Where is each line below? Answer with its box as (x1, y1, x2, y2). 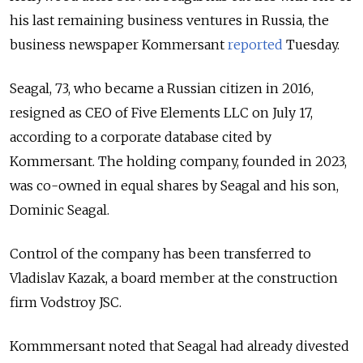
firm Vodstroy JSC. (10, 294, 122, 311)
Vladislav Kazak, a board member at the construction (10, 270, 338, 287)
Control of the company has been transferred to (10, 246, 311, 263)
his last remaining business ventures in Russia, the (10, 12, 329, 29)
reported (228, 36, 283, 53)
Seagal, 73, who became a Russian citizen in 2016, (10, 80, 314, 97)
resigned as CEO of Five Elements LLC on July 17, (10, 105, 313, 122)
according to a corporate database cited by (10, 129, 271, 146)
